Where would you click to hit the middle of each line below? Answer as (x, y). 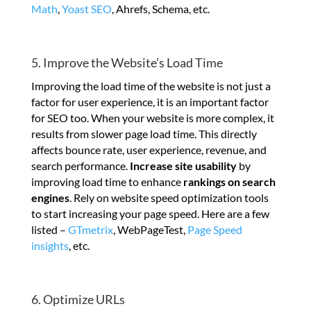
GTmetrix (90, 230)
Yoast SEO (86, 9)
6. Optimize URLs (78, 300)
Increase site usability (183, 166)
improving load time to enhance (107, 182)
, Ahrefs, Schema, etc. (160, 9)
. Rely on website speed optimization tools (169, 198)
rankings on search (229, 182)
